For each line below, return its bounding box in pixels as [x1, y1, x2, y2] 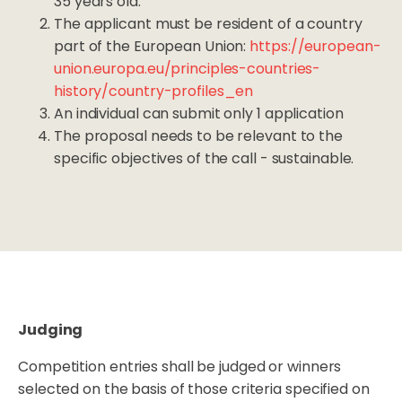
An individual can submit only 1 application [54, 103, 344, 125]
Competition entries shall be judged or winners [18, 356, 342, 378]
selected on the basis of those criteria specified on [18, 379, 370, 400]
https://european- [249, 36, 381, 57]
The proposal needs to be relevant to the [54, 126, 343, 147]
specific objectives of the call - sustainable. [54, 148, 354, 170]
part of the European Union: [54, 36, 250, 57]
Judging [18, 319, 83, 341]
